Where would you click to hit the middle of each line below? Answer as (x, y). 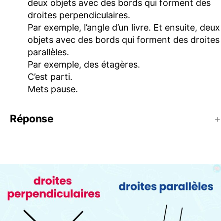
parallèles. (48, 52)
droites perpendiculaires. (79, 15)
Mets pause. (53, 89)
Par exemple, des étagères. (84, 64)
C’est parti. (50, 76)
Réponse (32, 118)
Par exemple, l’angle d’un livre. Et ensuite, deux (124, 27)
